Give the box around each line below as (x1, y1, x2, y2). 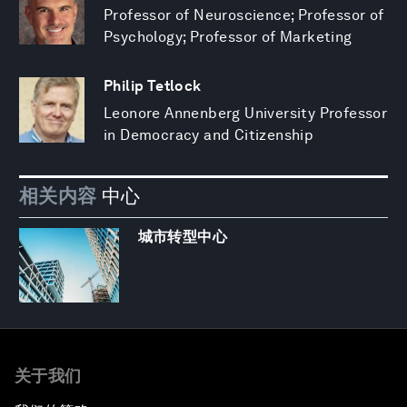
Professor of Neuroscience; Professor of (104, 5, 384, 24)
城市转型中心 (137, 228, 228, 246)
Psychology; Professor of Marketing (104, 27, 352, 45)
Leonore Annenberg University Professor (104, 104, 388, 122)
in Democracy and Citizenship (104, 125, 314, 144)
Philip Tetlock (104, 76, 202, 94)
